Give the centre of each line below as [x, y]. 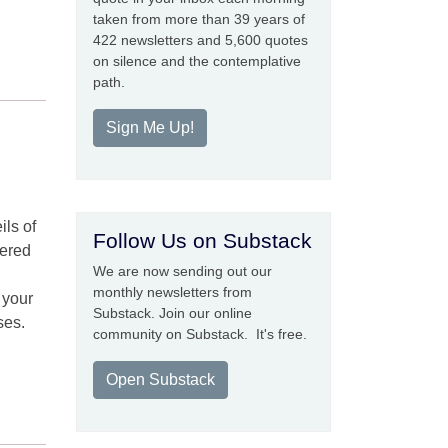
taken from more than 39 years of [199, 19]
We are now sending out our [182, 271]
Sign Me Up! [150, 127]
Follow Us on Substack [202, 240]
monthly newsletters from [172, 292]
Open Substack [160, 379]
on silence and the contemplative [197, 61]
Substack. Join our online [172, 313]
